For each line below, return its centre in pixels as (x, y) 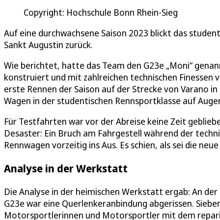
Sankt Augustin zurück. (48, 44)
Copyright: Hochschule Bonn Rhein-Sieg (101, 12)
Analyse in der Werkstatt (66, 168)
